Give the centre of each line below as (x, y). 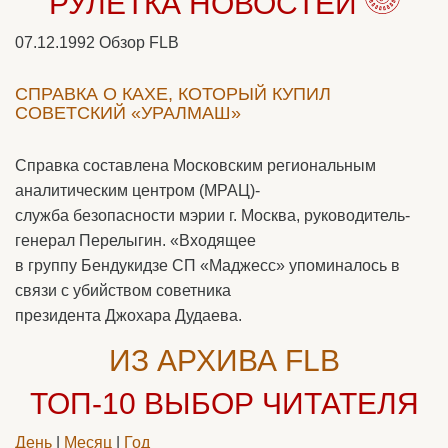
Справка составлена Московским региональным (195, 165)
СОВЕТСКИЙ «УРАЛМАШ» (128, 113)
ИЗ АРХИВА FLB (224, 360)
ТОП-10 (86, 403)
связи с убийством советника (123, 290)
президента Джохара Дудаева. (128, 315)
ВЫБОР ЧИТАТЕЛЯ (281, 403)
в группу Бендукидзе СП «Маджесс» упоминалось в (207, 265)
